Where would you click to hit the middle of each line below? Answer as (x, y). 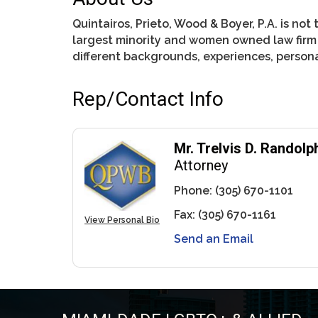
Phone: (193, 190)
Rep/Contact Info (148, 99)
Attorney (201, 165)
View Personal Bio (122, 220)
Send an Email (214, 238)
